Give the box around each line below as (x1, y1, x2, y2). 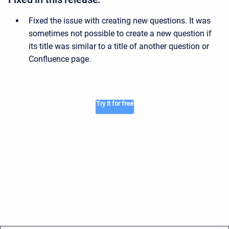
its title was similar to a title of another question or (29, 41, 209, 51)
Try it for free (96, 99, 133, 107)
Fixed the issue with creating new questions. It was (29, 15, 211, 26)
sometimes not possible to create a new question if (29, 28, 212, 38)
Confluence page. (29, 54, 91, 64)
